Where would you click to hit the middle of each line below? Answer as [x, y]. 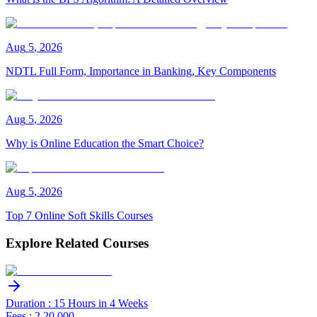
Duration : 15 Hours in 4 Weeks [77, 303]
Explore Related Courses [77, 243]
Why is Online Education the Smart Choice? [105, 144]
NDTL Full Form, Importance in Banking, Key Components [141, 71]
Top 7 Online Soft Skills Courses [79, 216]
